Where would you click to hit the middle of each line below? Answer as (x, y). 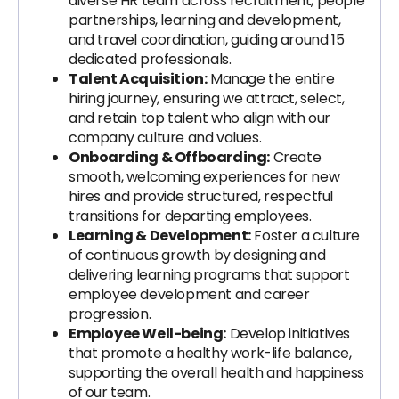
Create (296, 157)
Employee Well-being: (147, 334)
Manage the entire (271, 79)
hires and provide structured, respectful (201, 196)
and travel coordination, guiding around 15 (207, 40)
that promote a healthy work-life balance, (210, 353)
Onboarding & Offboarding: (169, 157)
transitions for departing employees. (190, 216)
